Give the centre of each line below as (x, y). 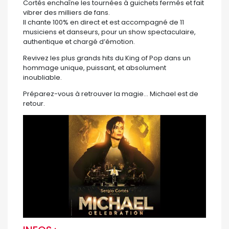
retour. (34, 103)
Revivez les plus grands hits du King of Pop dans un (107, 58)
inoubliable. (42, 77)
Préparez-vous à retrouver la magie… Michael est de (111, 94)
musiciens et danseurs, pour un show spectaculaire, (109, 32)
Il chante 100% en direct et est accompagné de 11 (104, 22)
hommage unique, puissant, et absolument (95, 67)
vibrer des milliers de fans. (66, 12)
